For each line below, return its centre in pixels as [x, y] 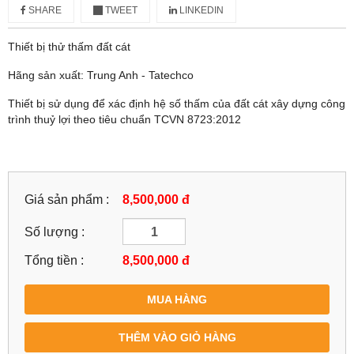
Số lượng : [55, 231]
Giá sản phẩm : [67, 200]
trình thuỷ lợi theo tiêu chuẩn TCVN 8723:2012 [124, 120]
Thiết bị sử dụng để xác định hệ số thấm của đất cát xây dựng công [177, 104]
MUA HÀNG [177, 300]
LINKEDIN [200, 11]
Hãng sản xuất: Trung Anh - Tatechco [101, 75]
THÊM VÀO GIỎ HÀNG [177, 338]
